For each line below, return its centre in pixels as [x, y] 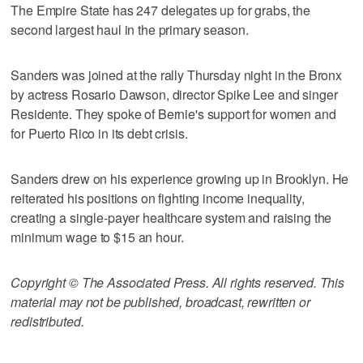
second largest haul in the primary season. [130, 29]
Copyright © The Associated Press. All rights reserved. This [178, 282]
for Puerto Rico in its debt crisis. [99, 133]
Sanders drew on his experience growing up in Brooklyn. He [180, 178]
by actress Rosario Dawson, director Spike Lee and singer [174, 94]
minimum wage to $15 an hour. [97, 237]
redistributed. [47, 321]
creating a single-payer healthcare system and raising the [171, 217]
